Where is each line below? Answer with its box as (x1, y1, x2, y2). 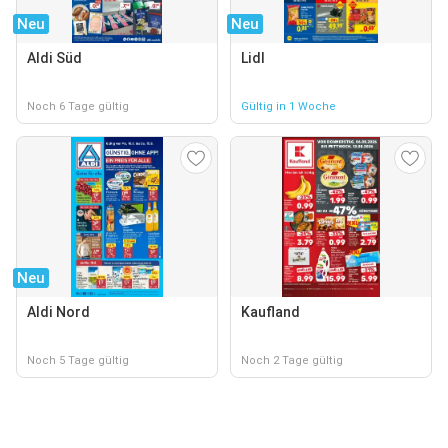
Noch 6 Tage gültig (27, 100, 129, 113)
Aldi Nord (27, 304, 90, 320)
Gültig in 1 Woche (241, 100, 336, 113)
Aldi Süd (27, 50, 82, 66)
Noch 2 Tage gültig (241, 354, 343, 367)
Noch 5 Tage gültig (27, 354, 129, 367)
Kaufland (241, 304, 300, 320)
